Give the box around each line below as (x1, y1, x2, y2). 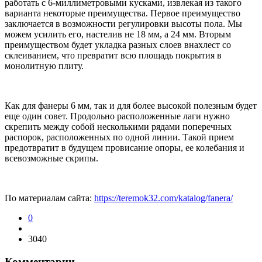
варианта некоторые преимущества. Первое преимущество (5, 8, 240, 19)
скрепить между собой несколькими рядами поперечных (5, 122, 232, 132)
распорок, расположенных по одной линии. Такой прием (5, 132, 234, 143)
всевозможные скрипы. (5, 153, 98, 164)
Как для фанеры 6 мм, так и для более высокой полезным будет (5, 101, 257, 111)
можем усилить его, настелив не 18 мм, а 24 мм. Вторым (5, 29, 231, 40)
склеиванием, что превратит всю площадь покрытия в (5, 50, 222, 61)
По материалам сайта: (5, 193, 94, 204)
